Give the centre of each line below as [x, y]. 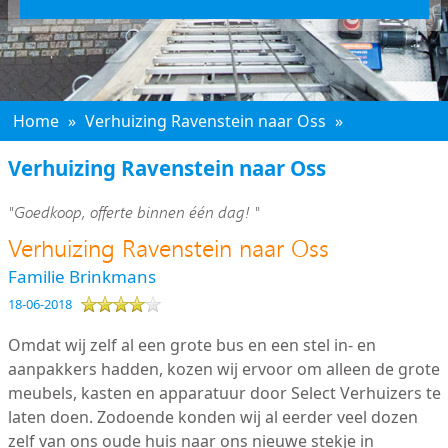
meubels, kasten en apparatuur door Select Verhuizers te [224, 393]
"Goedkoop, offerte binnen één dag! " [133, 211]
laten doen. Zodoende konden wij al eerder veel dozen [212, 417]
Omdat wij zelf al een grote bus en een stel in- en [191, 345]
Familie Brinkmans [81, 276]
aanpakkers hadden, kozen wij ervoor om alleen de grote [223, 369]
